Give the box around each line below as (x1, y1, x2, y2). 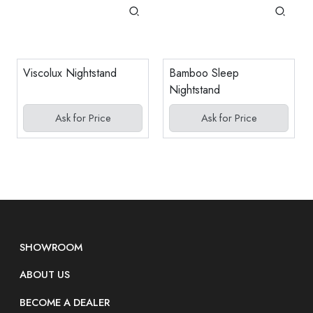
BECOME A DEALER (20, 294, 110, 310)
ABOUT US (20, 267, 70, 283)
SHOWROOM (20, 239, 82, 255)
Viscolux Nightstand (23, 64, 117, 81)
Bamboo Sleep (169, 64, 239, 81)
